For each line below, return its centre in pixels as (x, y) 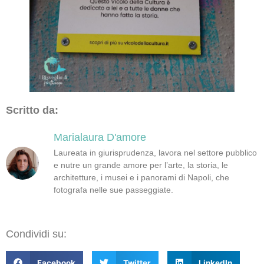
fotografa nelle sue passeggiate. (113, 190)
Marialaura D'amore (100, 138)
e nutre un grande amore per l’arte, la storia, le (141, 165)
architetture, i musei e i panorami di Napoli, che (141, 178)
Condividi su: (36, 234)
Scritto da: (32, 110)
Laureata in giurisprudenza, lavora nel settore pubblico (155, 153)
